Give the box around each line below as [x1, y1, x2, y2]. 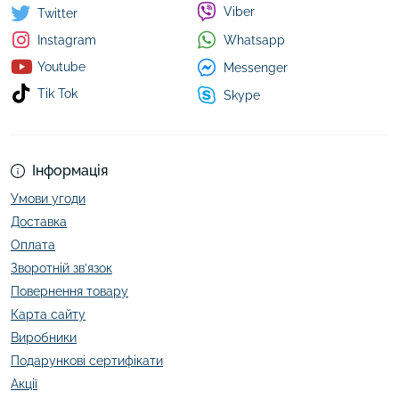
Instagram [37, 33, 96, 47]
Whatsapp [224, 32, 285, 47]
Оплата [11, 238, 55, 252]
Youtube [37, 60, 85, 74]
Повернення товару [11, 284, 128, 298]
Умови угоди [11, 191, 85, 206]
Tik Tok [37, 86, 77, 101]
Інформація [32, 162, 108, 179]
